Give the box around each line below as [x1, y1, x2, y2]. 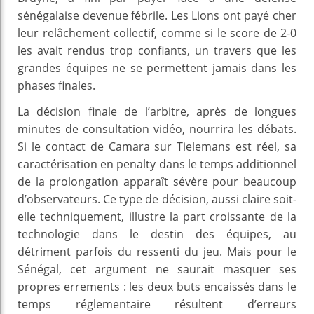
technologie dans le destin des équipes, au [18, 226, 296, 242]
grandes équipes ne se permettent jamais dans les [18, 60, 296, 76]
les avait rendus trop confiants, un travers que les [18, 42, 296, 58]
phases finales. [18, 77, 95, 93]
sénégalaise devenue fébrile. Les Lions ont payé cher [18, 7, 296, 23]
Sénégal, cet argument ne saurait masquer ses [18, 261, 296, 277]
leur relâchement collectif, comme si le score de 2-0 [18, 25, 296, 41]
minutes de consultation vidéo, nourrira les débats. [18, 121, 296, 137]
